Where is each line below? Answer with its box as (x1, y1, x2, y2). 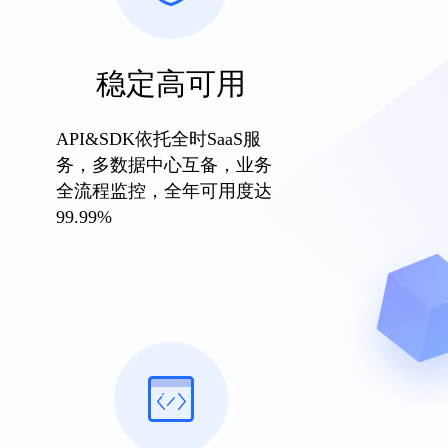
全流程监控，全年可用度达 (55, 181, 272, 201)
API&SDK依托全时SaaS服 (55, 129, 261, 149)
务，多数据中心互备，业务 (55, 155, 272, 175)
